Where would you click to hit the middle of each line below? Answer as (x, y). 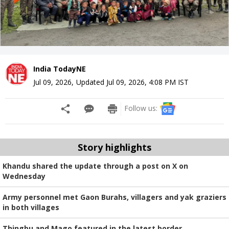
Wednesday (24, 176)
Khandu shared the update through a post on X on (95, 166)
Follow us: (141, 108)
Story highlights (114, 147)
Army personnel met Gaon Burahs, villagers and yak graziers (114, 197)
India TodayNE (60, 68)
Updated (91, 82)
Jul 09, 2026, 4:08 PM (141, 82)
